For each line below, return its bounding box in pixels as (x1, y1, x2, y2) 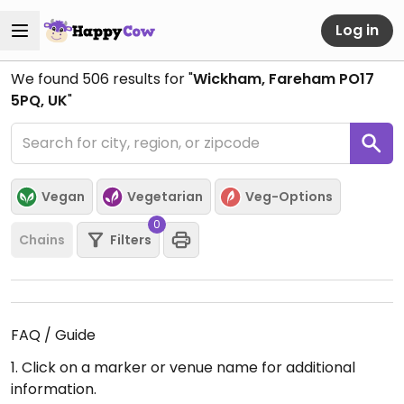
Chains (19, 230, 65, 249)
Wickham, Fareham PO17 (193, 69, 374, 89)
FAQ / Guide (11, 325, 96, 345)
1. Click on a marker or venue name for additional (11, 357, 355, 378)
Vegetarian (127, 187, 203, 206)
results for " (109, 69, 193, 89)
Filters (110, 230, 151, 249)
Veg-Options (245, 187, 333, 206)
